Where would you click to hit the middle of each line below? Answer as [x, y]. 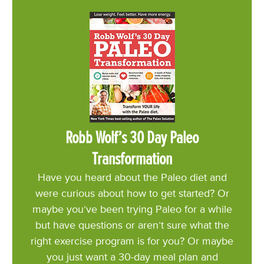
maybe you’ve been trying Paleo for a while [132, 209]
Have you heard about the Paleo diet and [132, 177]
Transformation [132, 159]
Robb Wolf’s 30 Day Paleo [132, 138]
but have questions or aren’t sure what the [132, 225]
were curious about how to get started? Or [132, 193]
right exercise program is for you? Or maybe [132, 241]
